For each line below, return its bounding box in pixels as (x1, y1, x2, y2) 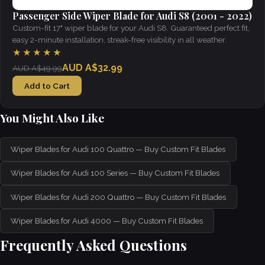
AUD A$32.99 (62, 62, 122, 73)
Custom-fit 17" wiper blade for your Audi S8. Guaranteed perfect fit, (12, 22, 250, 33)
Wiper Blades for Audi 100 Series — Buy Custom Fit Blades (11, 168, 220, 178)
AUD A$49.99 (12, 63, 62, 73)
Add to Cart (24, 81, 70, 91)
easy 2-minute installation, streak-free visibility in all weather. (12, 34, 227, 44)
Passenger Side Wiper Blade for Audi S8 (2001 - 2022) (12, 9, 252, 22)
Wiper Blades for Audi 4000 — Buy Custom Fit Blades (11, 216, 203, 226)
